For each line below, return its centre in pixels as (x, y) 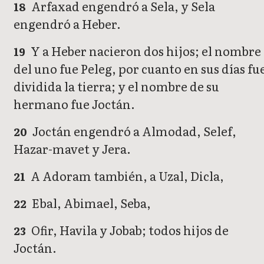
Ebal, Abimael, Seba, (90, 203)
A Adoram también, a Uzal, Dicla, (126, 176)
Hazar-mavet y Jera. (72, 149)
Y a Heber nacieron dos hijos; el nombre (145, 51)
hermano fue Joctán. (74, 104)
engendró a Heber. (67, 24)
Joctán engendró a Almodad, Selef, (133, 131)
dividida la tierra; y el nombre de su (116, 86)
